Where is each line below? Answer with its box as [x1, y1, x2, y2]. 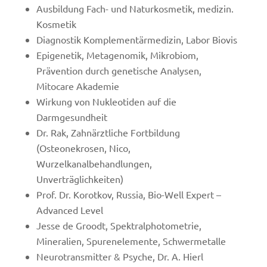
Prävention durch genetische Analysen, [36, 64, 201, 76]
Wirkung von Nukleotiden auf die [36, 95, 176, 107]
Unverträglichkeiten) [36, 173, 123, 185]
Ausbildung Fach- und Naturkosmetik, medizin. [36, 2, 234, 14]
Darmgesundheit [36, 111, 107, 123]
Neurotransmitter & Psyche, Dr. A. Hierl [36, 250, 203, 262]
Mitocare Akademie [36, 80, 119, 92]
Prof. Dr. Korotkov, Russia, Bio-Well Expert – [36, 188, 221, 200]
